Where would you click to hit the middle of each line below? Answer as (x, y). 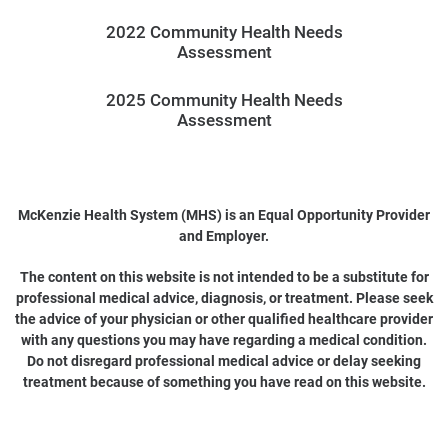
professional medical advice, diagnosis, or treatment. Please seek (224, 297)
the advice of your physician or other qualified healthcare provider (224, 318)
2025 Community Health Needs (224, 99)
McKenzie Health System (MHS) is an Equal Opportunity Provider (224, 214)
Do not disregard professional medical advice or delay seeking (224, 360)
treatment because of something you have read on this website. (224, 381)
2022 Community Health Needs (224, 31)
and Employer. (224, 235)
